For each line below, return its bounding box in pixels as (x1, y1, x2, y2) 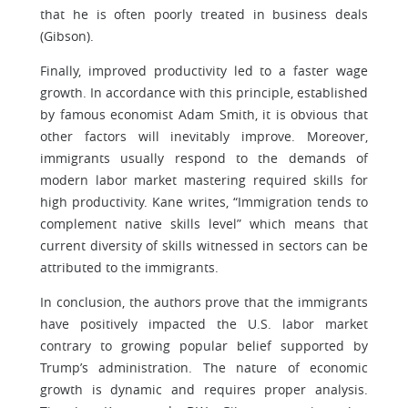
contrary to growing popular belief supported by (40, 337, 368, 354)
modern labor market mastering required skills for (40, 171, 368, 189)
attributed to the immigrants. (40, 259, 219, 276)
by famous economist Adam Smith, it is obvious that (40, 106, 368, 123)
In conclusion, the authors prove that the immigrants (40, 293, 368, 311)
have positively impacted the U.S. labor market (40, 315, 368, 332)
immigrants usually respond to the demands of (40, 149, 368, 167)
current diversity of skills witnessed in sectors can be (40, 237, 368, 254)
